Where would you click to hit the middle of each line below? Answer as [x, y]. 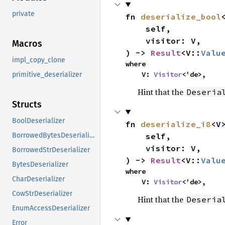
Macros [27, 44]
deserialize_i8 [176, 124]
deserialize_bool [181, 16]
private [23, 14]
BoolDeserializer [38, 121]
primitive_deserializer [47, 75]
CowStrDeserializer [42, 194]
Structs [27, 105]
